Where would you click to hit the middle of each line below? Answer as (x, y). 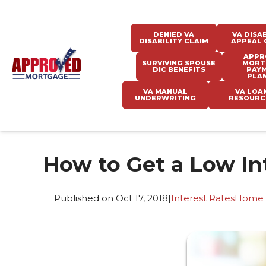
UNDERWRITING (165, 98)
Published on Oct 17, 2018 (111, 198)
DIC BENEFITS (179, 69)
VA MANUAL (165, 91)
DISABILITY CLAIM (173, 41)
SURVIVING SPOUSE (179, 63)
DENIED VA (173, 34)
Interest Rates (202, 198)
